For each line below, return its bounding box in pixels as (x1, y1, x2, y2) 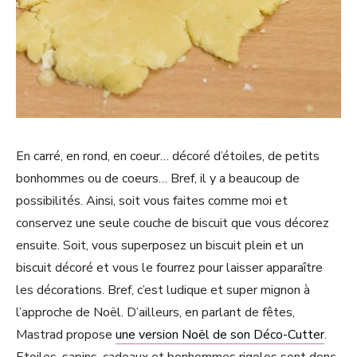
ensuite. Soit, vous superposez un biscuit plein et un (16, 237, 304, 255)
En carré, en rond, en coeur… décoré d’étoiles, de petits (16, 147, 320, 166)
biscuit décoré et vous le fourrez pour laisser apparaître (16, 259, 323, 277)
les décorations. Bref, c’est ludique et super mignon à (16, 281, 310, 300)
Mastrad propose (16, 326, 116, 344)
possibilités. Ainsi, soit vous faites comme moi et (16, 192, 288, 210)
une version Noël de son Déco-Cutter (116, 326, 324, 344)
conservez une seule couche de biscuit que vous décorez (16, 214, 329, 233)
